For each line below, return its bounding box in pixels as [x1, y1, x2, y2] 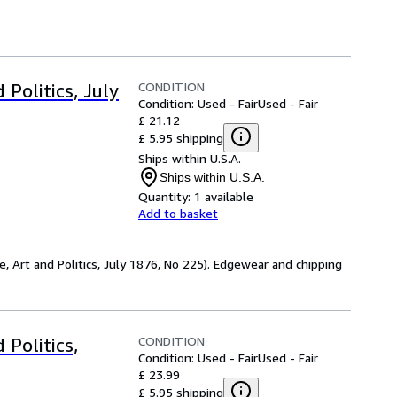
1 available [194, 189, 253, 205]
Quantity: [138, 189, 191, 205]
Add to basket [138, 206, 218, 222]
